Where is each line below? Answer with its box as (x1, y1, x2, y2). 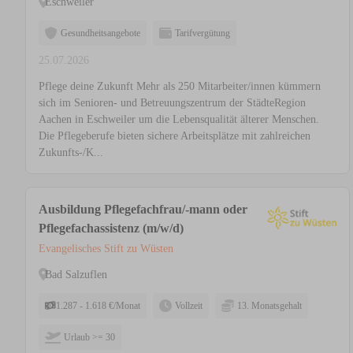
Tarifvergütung (175, 28, 230, 39)
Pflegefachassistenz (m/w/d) (39, 221, 184, 236)
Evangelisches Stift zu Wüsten (39, 243, 173, 255)
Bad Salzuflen (45, 268, 107, 281)
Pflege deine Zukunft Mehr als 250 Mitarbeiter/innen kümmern (39, 80, 321, 93)
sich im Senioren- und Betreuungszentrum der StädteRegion (39, 97, 306, 110)
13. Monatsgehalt (237, 300, 302, 312)
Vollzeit (175, 300, 203, 312)
